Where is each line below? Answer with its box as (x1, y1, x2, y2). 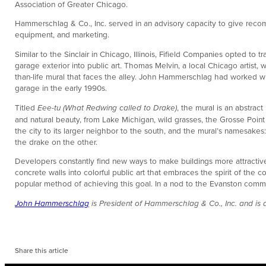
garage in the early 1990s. (15, 81, 107, 93)
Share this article (15, 245, 68, 255)
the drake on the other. (15, 135, 97, 147)
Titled (15, 101, 37, 113)
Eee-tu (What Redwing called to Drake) (37, 101, 177, 113)
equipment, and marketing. (15, 28, 109, 40)
